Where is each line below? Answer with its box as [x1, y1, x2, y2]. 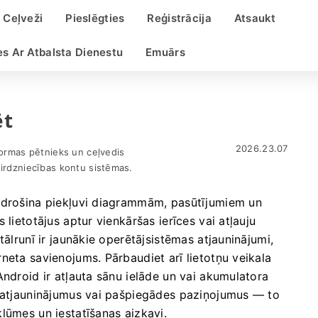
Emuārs [146, 45, 185, 59]
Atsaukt [234, 11, 276, 25]
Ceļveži [3, 11, 43, 25]
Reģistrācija [147, 11, 212, 25]
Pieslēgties [65, 11, 125, 25]
